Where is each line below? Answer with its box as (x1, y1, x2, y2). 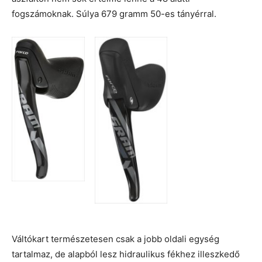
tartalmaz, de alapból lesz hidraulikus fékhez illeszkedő (12, 249, 240, 260)
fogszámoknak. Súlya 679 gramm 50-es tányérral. (12, 8, 216, 20)
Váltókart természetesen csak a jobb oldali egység (12, 233, 219, 245)
